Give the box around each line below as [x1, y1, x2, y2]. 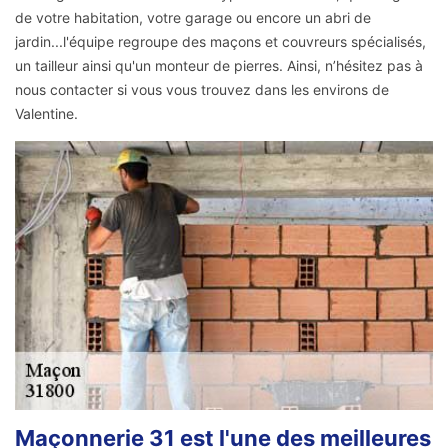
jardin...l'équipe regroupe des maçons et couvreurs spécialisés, [15, 33, 426, 51]
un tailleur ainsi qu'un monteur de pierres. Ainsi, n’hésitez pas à [15, 57, 423, 75]
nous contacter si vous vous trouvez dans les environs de [15, 81, 389, 99]
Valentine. [15, 105, 78, 123]
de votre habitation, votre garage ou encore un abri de [15, 9, 371, 27]
